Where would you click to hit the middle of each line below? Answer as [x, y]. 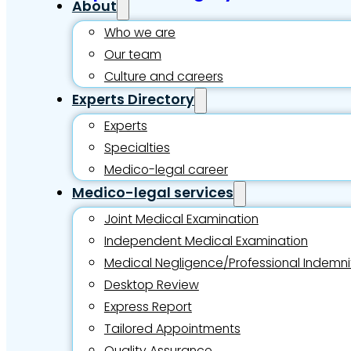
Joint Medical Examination [181, 219]
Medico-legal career [166, 169]
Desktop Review [151, 284]
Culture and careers [163, 76]
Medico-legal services [152, 192]
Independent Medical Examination [206, 241]
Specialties [137, 147]
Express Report [148, 306]
